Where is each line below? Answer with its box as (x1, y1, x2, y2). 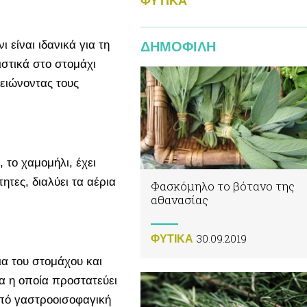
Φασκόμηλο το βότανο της (151, 177, 295, 194)
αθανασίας (151, 191, 208, 208)
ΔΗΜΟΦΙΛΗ (140, 39, 216, 54)
